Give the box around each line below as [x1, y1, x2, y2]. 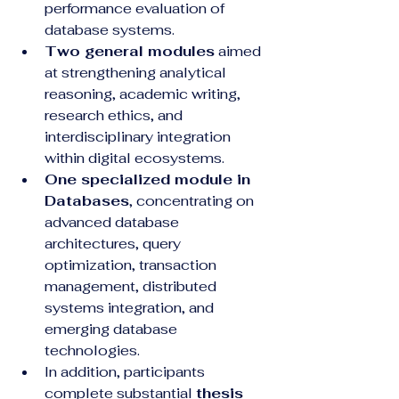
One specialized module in [45, 170, 255, 189]
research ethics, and [45, 106, 186, 125]
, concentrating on [129, 191, 257, 210]
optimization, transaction [45, 256, 220, 274]
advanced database [45, 213, 183, 232]
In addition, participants [45, 362, 208, 381]
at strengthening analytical [45, 63, 230, 82]
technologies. [45, 341, 140, 360]
